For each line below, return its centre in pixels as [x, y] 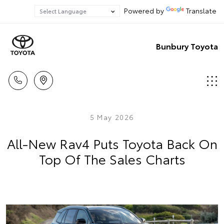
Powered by [143, 10]
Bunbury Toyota [187, 45]
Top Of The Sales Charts [112, 159]
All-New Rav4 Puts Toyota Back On [112, 143]
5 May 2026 [112, 117]
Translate [201, 10]
